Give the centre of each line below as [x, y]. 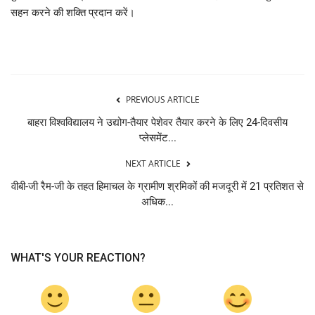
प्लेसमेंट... [157, 137]
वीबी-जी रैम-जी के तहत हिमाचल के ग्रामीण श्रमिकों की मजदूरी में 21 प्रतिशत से [157, 186]
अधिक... [157, 201]
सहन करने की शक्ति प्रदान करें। [73, 12]
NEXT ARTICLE [153, 163]
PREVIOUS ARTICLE [162, 99]
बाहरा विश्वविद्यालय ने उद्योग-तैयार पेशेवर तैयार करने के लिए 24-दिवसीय [157, 122]
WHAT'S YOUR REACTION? [78, 257]
